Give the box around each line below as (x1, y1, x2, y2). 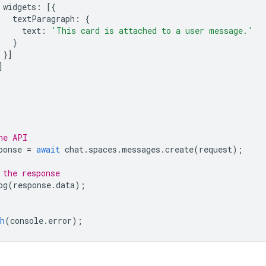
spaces (88, 143, 117, 155)
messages (122, 143, 160, 155)
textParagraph (12, 12, 75, 24)
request (199, 143, 232, 155)
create (165, 143, 194, 155)
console (10, 214, 43, 226)
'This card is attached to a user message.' (51, 24, 253, 36)
